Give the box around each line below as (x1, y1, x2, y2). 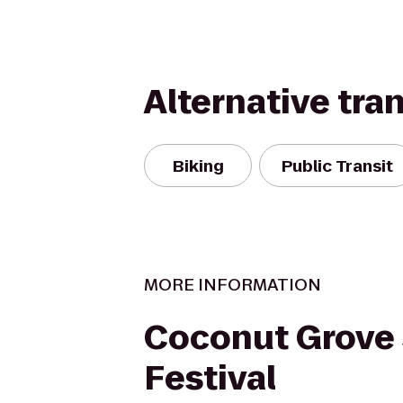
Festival (144, 355, 276, 401)
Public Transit (282, 154, 393, 177)
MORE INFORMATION (144, 273, 321, 296)
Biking (172, 154, 224, 177)
